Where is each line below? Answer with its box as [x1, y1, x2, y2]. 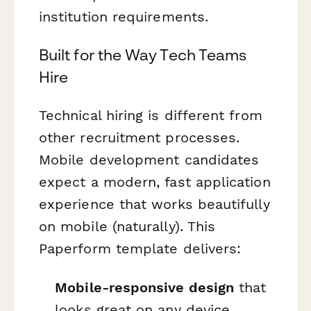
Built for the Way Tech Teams [39, 46, 247, 65]
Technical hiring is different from [39, 107, 262, 124]
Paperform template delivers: [39, 240, 242, 258]
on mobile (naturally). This [39, 218, 216, 235]
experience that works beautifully [39, 196, 270, 213]
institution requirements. [39, 8, 209, 26]
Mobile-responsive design [55, 278, 235, 296]
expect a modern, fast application [39, 174, 271, 191]
